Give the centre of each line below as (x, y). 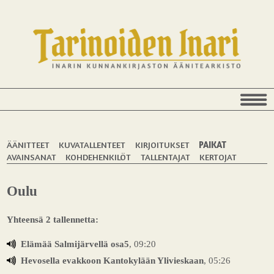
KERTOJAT (218, 157)
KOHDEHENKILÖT (98, 157)
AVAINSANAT (32, 157)
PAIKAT (212, 144)
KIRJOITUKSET (162, 144)
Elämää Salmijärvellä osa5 (75, 243)
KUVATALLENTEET (92, 144)
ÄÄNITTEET (28, 144)
